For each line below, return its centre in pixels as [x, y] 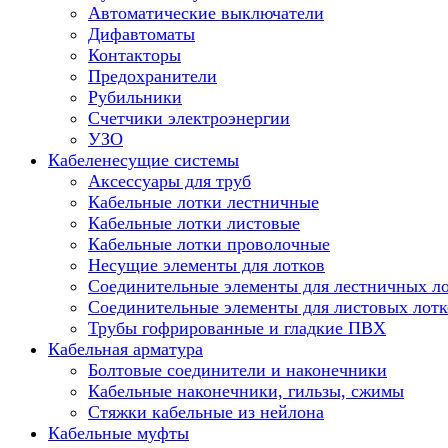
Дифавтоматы [141, 34]
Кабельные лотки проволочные [209, 244]
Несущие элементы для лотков [206, 265]
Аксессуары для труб [169, 181]
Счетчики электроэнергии [189, 118]
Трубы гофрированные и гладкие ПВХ [237, 328]
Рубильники [135, 97]
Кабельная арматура [125, 349]
